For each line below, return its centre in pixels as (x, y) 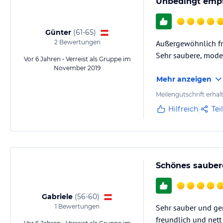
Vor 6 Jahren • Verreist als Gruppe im (77, 59)
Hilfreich (183, 109)
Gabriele (57, 197)
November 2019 (77, 68)
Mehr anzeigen (184, 79)
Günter (58, 32)
